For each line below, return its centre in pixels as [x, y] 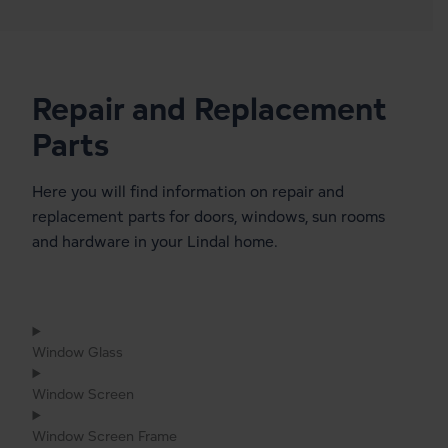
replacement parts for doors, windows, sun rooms [209, 216]
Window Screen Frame [105, 436]
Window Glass [78, 352]
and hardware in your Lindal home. [155, 241]
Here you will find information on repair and [188, 191]
